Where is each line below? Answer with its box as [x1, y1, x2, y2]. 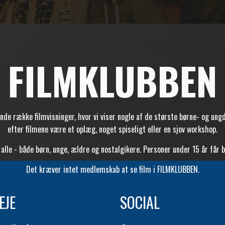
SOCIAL [120, 190, 160, 213]
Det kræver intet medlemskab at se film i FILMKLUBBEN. [26, 163, 199, 175]
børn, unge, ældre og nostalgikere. [36, 143, 143, 155]
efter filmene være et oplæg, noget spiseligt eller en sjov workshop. [8, 123, 217, 135]
